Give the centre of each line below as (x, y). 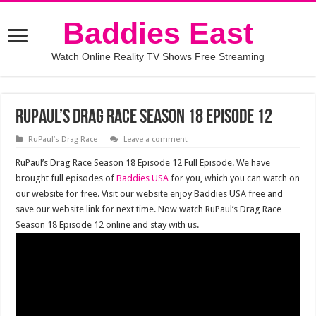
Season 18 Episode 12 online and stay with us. (108, 225)
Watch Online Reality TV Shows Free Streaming (158, 56)
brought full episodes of (66, 178)
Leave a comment (156, 139)
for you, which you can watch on (235, 178)
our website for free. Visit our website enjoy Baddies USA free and (150, 194)
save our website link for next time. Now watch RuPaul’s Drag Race (149, 209)
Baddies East (158, 33)
